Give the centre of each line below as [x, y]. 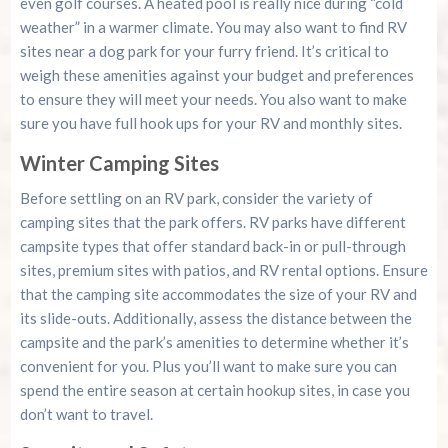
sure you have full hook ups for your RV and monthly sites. [210, 123]
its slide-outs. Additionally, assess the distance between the [215, 318]
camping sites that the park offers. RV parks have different [212, 222]
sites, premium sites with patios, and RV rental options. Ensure [223, 270]
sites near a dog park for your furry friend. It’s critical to [204, 51]
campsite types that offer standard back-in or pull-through [212, 246]
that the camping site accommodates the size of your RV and [218, 294]
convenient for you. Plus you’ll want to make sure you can [208, 366]
